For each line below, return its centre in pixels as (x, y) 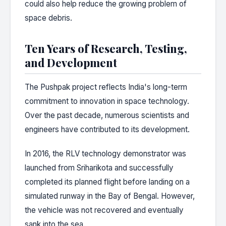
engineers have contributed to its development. (107, 129)
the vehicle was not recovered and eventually (104, 210)
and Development (71, 63)
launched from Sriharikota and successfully (99, 167)
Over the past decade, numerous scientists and (107, 115)
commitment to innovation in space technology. (107, 101)
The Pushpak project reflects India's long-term (106, 87)
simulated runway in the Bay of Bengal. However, (110, 196)
